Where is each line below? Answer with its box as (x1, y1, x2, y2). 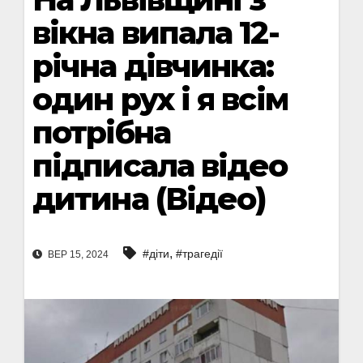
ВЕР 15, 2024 (45, 249, 109, 261)
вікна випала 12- (32, 14, 279, 52)
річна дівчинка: (32, 47, 274, 85)
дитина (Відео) (32, 180, 267, 218)
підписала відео (32, 147, 288, 185)
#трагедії (176, 247, 223, 261)
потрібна (32, 113, 170, 152)
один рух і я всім (32, 80, 288, 118)
